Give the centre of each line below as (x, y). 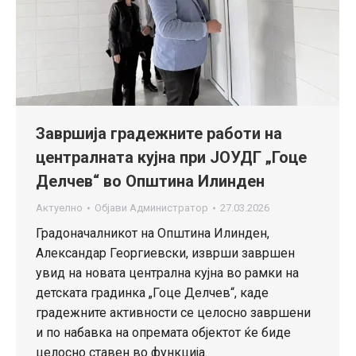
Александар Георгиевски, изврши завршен (165, 253)
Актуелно (59, 207)
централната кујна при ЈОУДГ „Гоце (171, 157)
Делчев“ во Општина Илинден (150, 181)
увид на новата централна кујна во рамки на (167, 273)
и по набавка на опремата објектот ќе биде (163, 332)
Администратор (169, 207)
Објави (112, 207)
